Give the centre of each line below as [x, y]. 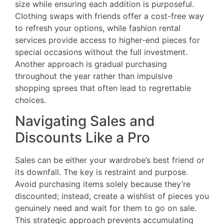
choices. [30, 100]
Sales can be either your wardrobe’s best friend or [110, 160]
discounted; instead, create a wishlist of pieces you [112, 196]
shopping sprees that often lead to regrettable [103, 88]
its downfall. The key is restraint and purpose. [101, 172]
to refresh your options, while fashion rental [98, 28]
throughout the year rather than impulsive [94, 76]
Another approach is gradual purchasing [91, 64]
